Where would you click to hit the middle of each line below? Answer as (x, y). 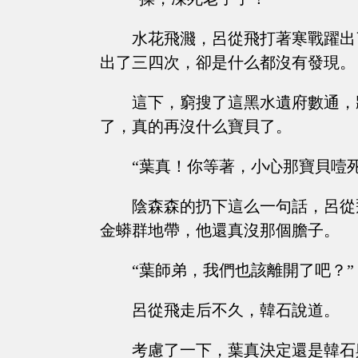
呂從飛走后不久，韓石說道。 (236, 310)
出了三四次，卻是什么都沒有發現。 (228, 63)
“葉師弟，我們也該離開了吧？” (243, 270)
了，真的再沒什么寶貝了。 (196, 127)
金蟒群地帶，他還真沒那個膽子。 (220, 231)
